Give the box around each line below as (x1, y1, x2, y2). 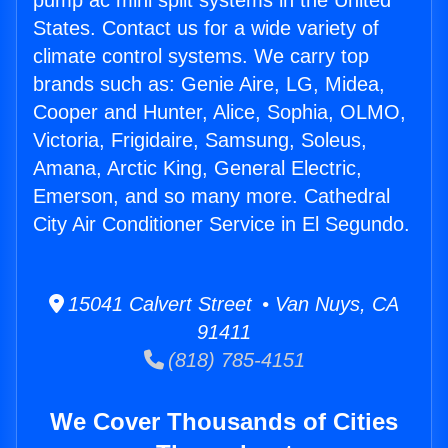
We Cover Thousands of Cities (50, 408, 398, 436)
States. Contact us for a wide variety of (33, 17, 379, 40)
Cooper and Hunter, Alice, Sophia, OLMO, (33, 101, 406, 124)
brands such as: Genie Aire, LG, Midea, (33, 73, 385, 96)
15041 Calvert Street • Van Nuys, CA (64, 293, 399, 316)
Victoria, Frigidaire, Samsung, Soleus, (33, 129, 367, 152)
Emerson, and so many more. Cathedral (33, 185, 390, 208)
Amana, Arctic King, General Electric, (33, 157, 362, 180)
